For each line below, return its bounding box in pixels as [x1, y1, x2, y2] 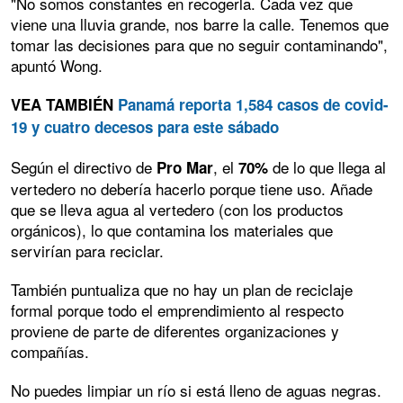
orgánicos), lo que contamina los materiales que [11, 219, 333, 242]
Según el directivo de [11, 156, 152, 179]
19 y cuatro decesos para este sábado [11, 116, 279, 139]
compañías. [11, 340, 89, 363]
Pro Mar [152, 157, 213, 179]
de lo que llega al [268, 156, 386, 179]
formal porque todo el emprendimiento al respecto [11, 299, 344, 322]
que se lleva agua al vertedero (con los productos [11, 198, 344, 221]
